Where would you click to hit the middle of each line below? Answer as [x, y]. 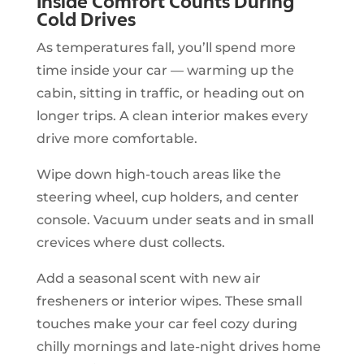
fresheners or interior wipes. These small [169, 301]
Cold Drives [86, 19]
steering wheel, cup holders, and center [167, 197]
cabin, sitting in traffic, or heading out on [170, 93]
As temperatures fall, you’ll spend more [166, 47]
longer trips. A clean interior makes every [172, 115]
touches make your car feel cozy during [167, 323]
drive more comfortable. [117, 138]
